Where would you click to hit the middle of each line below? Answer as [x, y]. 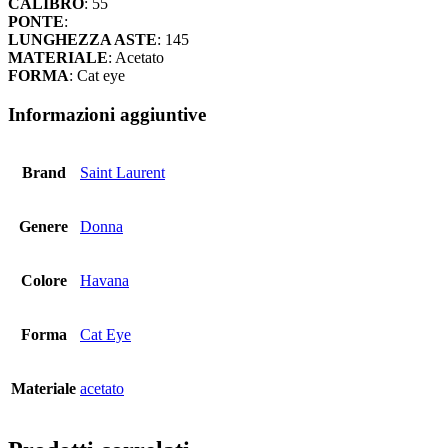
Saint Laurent [122, 172]
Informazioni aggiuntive [107, 115]
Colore [43, 280]
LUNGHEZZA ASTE [82, 40]
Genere [43, 226]
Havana [104, 280]
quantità [32, 12]
